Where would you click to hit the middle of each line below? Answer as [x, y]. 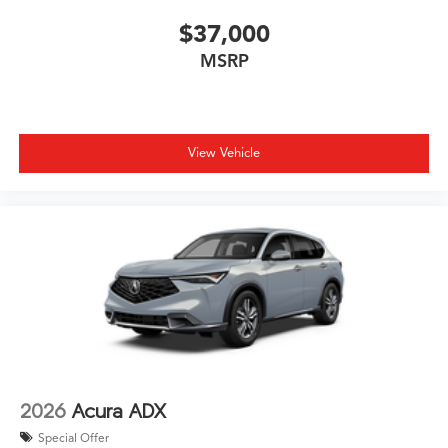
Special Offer [73, 437]
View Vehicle [224, 152]
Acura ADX [119, 411]
